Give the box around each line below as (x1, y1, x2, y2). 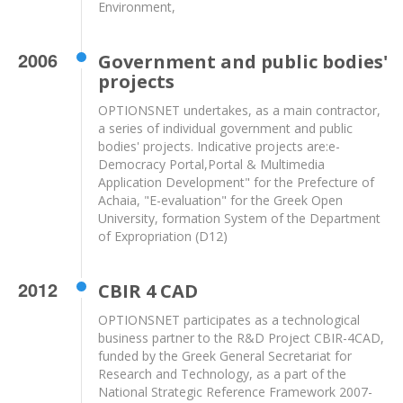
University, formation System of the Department (98, 210, 381, 228)
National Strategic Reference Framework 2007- (98, 383, 373, 401)
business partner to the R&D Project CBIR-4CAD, (98, 329, 385, 347)
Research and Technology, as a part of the (98, 365, 347, 383)
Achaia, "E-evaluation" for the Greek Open (98, 192, 344, 210)
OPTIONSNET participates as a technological (98, 311, 361, 329)
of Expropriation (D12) (98, 228, 228, 246)
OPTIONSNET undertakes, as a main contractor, (98, 102, 381, 120)
